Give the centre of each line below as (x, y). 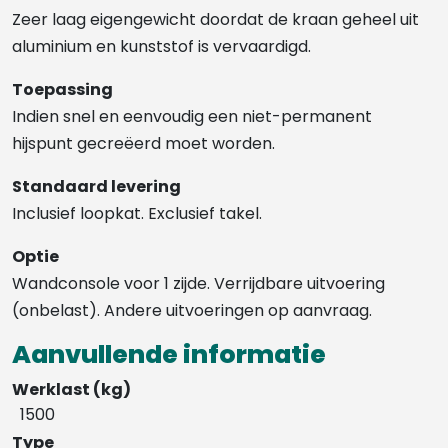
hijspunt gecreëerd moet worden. (143, 143)
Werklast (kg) (71, 389)
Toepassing (62, 89)
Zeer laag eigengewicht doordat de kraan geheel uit (215, 19)
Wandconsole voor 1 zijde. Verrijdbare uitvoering (198, 283)
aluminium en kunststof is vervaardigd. (161, 46)
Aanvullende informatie (169, 354)
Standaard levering (96, 186)
